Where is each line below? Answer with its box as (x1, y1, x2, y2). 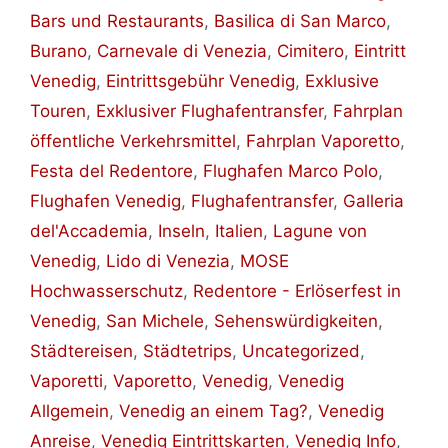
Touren (30, 101, 86, 122)
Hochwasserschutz (30, 281, 183, 302)
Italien (215, 221, 263, 242)
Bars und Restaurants (30, 11, 204, 32)
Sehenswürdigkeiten (214, 311, 378, 332)
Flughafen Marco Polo (203, 161, 378, 182)
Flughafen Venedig (30, 191, 181, 212)
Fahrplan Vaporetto (246, 131, 400, 152)
